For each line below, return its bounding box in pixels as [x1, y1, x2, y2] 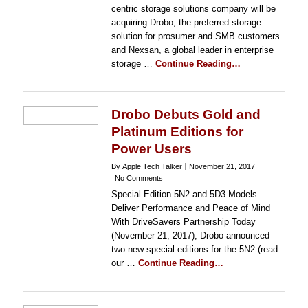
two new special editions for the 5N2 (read [111, 244, 278, 254]
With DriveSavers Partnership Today [111, 217, 256, 227]
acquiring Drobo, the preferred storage [111, 17, 261, 27]
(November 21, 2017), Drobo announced [111, 230, 269, 241]
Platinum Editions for [111, 124, 243, 139]
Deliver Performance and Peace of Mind [111, 203, 270, 213]
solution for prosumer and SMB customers [111, 31, 280, 41]
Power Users [111, 142, 192, 156]
